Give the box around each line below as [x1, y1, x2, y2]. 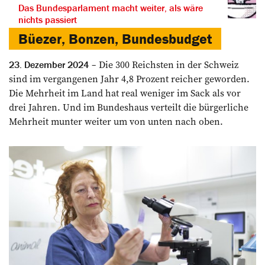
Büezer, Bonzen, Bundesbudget [18, 30, 212, 48]
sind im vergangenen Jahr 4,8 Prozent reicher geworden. [9, 72, 250, 86]
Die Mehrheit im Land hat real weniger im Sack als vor [9, 86, 241, 100]
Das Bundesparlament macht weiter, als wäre [18, 2, 203, 14]
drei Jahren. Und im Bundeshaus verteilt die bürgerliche [9, 101, 248, 114]
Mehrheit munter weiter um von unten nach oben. [9, 115, 223, 128]
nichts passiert [18, 14, 77, 26]
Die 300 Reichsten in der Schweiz [96, 58, 238, 72]
